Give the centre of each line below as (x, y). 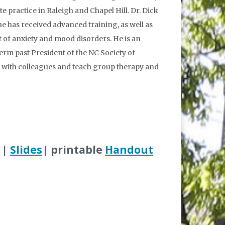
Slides (26, 150)
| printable (74, 150)
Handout (129, 150)
